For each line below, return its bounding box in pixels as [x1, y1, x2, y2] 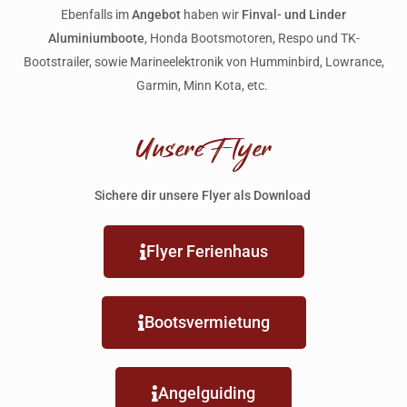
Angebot [132, 7, 181, 23]
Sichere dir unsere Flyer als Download [94, 188, 313, 203]
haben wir [181, 7, 242, 23]
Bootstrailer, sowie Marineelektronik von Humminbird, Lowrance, [23, 55, 384, 70]
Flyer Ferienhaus [145, 242, 268, 262]
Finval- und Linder [242, 7, 346, 23]
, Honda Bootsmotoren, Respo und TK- [144, 31, 360, 46]
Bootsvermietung [144, 313, 270, 333]
